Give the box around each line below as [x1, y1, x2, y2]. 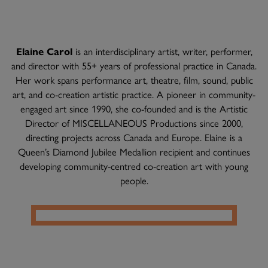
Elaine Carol [16, 44, 72, 59]
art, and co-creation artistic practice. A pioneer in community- [13, 87, 255, 102]
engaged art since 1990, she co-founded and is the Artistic [20, 101, 248, 116]
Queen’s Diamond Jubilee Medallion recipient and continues [18, 144, 250, 159]
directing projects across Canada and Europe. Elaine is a [26, 130, 242, 145]
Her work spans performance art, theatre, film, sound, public [15, 72, 253, 87]
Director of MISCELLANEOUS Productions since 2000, [25, 115, 243, 130]
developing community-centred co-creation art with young [20, 159, 248, 173]
